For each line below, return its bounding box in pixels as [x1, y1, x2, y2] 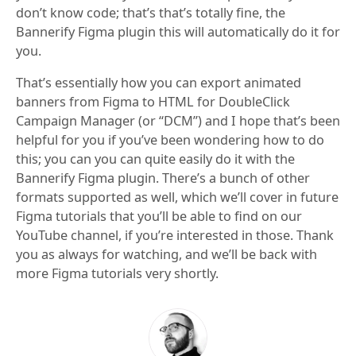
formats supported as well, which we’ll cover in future [16, 188, 339, 206]
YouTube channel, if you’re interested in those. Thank [16, 226, 334, 244]
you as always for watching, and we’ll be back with [16, 245, 317, 263]
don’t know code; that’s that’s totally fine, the [16, 3, 285, 21]
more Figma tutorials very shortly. [16, 264, 219, 282]
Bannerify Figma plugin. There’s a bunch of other [16, 168, 310, 187]
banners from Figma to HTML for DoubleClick [16, 92, 290, 110]
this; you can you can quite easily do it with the [16, 149, 295, 168]
